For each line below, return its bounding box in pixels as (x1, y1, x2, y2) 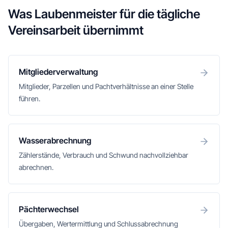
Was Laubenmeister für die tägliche (8, 7, 200, 21)
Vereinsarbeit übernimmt (8, 23, 144, 38)
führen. (19, 94, 40, 103)
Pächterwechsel (19, 204, 79, 214)
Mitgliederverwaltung (19, 67, 98, 77)
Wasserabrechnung (19, 135, 91, 146)
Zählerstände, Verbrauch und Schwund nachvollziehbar (19, 151, 188, 159)
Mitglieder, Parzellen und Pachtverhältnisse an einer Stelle (19, 82, 193, 91)
